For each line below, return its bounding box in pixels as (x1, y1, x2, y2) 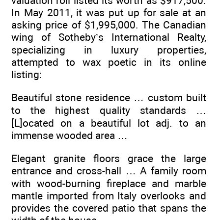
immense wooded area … (11, 129, 128, 141)
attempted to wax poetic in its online (11, 56, 206, 69)
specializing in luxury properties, (11, 44, 206, 56)
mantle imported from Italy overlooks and (11, 189, 206, 202)
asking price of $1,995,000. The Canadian (11, 19, 206, 31)
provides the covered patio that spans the (11, 201, 206, 214)
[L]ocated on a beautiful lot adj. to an (11, 116, 206, 129)
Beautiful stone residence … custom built (11, 91, 206, 104)
